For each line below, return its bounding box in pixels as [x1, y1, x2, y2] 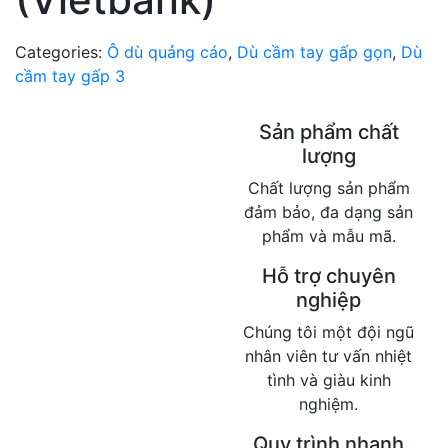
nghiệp [296, 288, 361, 312]
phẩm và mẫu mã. [261, 226, 396, 246]
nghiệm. [299, 394, 358, 414]
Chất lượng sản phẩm [247, 178, 410, 198]
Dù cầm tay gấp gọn [237, 42, 392, 62]
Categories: [15, 42, 107, 62]
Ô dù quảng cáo [107, 42, 228, 62]
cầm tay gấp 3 [15, 66, 125, 86]
